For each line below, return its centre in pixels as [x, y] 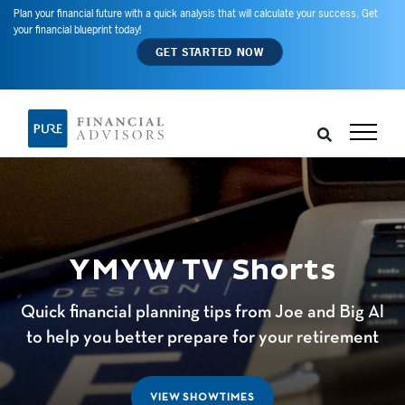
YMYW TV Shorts [202, 271]
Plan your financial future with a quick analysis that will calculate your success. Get [196, 14]
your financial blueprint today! [77, 30]
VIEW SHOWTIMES [202, 397]
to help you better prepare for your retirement [202, 339]
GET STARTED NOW [210, 52]
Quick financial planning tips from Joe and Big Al [202, 313]
